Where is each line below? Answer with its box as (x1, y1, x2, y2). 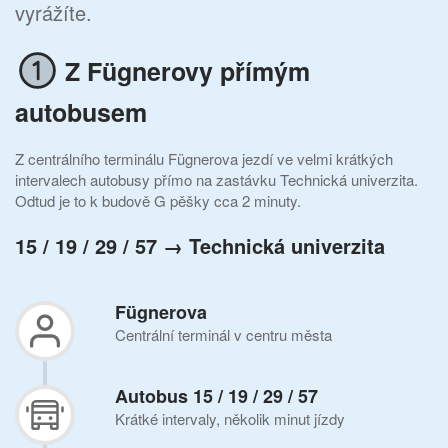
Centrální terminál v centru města (115, 324, 332, 345)
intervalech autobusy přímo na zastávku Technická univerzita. (15, 169, 418, 190)
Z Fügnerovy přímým (65, 52, 310, 89)
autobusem (15, 94, 147, 130)
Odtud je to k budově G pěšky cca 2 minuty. (15, 190, 301, 211)
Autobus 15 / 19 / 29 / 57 (115, 383, 318, 409)
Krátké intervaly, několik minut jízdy (115, 408, 345, 429)
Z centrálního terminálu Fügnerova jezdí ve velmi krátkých (15, 148, 393, 169)
